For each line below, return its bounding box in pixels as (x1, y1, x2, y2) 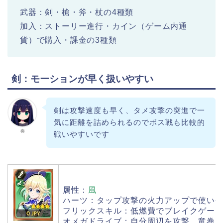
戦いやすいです (53, 130, 110, 139)
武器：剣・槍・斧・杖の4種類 (20, 7, 134, 16)
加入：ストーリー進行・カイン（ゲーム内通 (20, 21, 187, 30)
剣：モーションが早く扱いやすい (11, 73, 153, 84)
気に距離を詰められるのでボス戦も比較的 (53, 118, 205, 127)
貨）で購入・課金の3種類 (20, 35, 117, 44)
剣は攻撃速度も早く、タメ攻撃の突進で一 (53, 106, 205, 115)
